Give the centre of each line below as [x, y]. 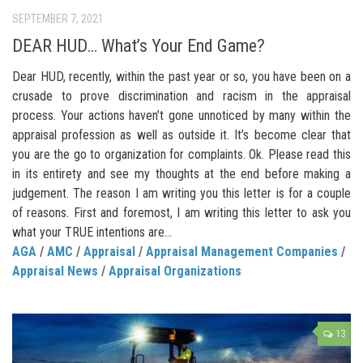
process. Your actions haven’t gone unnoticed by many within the [181, 115]
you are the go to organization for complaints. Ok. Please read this [181, 154]
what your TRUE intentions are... [92, 232]
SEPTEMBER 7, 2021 [58, 19]
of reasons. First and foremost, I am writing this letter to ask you [181, 212]
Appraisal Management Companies [242, 251]
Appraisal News [55, 271]
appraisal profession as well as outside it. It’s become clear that [181, 135]
